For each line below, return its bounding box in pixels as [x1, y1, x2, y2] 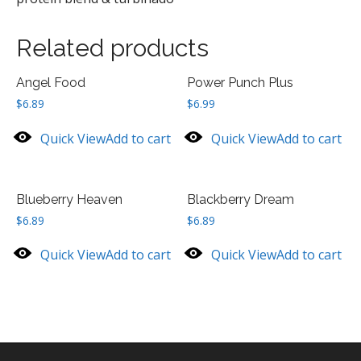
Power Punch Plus [187, 74, 294, 90]
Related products [16, 33, 209, 62]
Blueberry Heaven [16, 191, 122, 207]
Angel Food [16, 74, 85, 90]
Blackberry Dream [187, 191, 295, 207]
